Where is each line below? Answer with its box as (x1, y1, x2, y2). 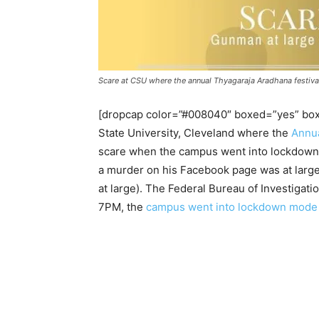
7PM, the (98, 200, 146, 214)
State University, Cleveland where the (98, 126, 291, 140)
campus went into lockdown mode (146, 200, 318, 214)
